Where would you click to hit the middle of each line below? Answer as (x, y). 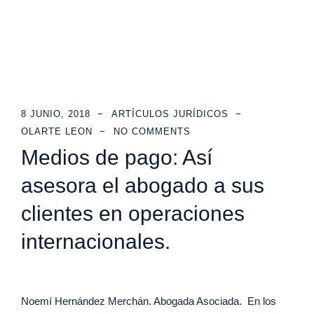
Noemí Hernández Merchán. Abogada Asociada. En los (149, 301)
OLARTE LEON (57, 131)
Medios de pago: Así (117, 157)
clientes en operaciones (133, 213)
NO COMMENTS (152, 131)
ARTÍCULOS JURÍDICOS (170, 114)
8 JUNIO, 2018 (56, 114)
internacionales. (96, 241)
